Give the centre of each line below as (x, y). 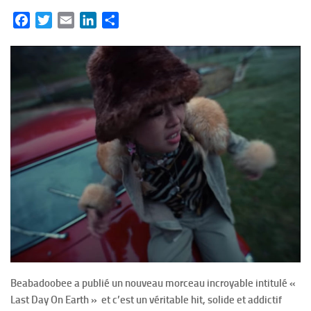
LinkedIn (116, 20)
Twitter (69, 20)
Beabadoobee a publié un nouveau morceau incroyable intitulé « (153, 283)
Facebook (52, 20)
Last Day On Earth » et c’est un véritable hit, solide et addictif (146, 300)
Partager (138, 20)
